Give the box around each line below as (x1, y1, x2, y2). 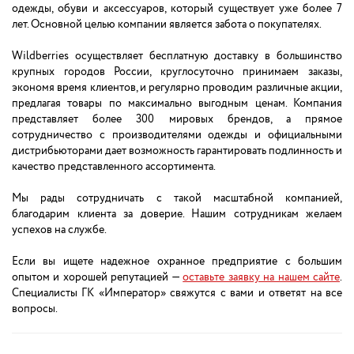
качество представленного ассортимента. (12, 159, 216, 175)
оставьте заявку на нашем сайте (183, 269, 341, 286)
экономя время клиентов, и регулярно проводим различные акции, (12, 80, 342, 96)
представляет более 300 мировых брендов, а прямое (12, 111, 342, 128)
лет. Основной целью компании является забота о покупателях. (12, 17, 322, 33)
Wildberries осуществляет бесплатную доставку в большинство (12, 48, 342, 65)
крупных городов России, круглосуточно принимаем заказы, (12, 64, 342, 81)
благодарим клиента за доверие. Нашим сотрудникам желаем (12, 206, 342, 223)
